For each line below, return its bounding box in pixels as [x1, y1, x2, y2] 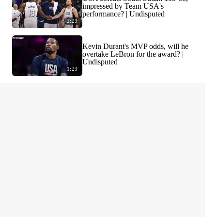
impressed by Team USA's [82, 2, 164, 11]
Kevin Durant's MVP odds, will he [82, 42, 188, 51]
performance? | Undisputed [82, 10, 165, 18]
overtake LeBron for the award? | [82, 50, 184, 59]
